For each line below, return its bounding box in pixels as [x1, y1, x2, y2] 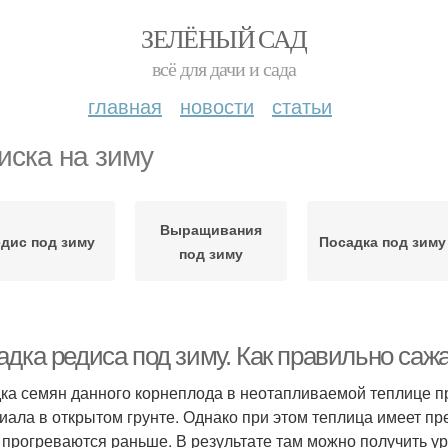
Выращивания [159, 219, 262, 239]
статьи [272, 91, 332, 120]
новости [180, 91, 254, 120]
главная [88, 91, 162, 120]
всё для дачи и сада [152, 55, 296, 82]
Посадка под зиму [318, 231, 446, 251]
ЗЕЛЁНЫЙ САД [141, 21, 307, 55]
